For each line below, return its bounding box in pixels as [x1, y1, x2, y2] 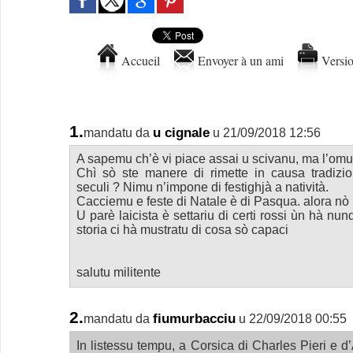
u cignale [152, 124, 210, 141]
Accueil [117, 51, 160, 69]
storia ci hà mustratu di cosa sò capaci [76, 223, 288, 237]
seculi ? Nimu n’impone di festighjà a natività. [76, 180, 329, 195]
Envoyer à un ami [193, 51, 284, 69]
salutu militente [76, 266, 161, 280]
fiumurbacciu [152, 310, 236, 327]
